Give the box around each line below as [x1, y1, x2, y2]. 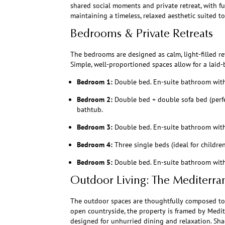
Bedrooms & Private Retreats [70, 29, 213, 41]
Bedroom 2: [77, 95, 113, 104]
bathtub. [77, 105, 103, 115]
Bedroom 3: [77, 123, 113, 132]
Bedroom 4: [77, 140, 113, 150]
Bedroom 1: [77, 77, 113, 87]
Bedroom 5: [77, 158, 113, 167]
